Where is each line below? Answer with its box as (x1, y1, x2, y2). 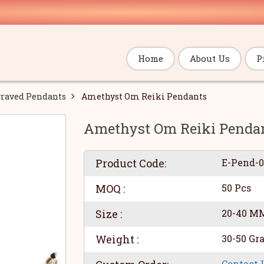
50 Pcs (221, 181, 251, 194)
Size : (95, 207, 122, 221)
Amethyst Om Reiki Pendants (81, 91, 207, 102)
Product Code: (95, 156, 166, 170)
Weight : (95, 232, 138, 246)
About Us (190, 52, 230, 64)
